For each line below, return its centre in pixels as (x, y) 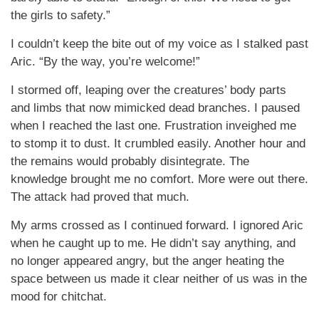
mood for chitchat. (59, 297)
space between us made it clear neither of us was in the (159, 279)
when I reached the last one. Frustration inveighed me (153, 126)
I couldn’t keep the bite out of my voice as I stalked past (159, 44)
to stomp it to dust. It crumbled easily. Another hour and (158, 143)
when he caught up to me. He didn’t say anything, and (153, 243)
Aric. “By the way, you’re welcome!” (105, 62)
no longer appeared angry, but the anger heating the (147, 261)
